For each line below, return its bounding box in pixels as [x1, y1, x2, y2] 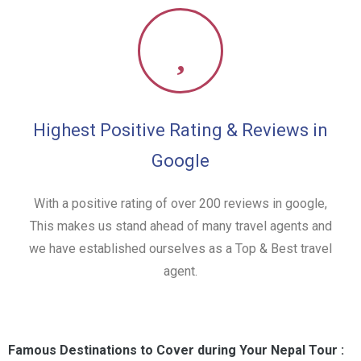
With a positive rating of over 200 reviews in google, [34, 196, 327, 211]
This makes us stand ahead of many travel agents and [29, 218, 332, 234]
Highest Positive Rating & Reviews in [33, 120, 328, 140]
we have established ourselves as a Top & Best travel [29, 241, 332, 256]
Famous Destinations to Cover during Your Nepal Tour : [8, 342, 344, 358]
